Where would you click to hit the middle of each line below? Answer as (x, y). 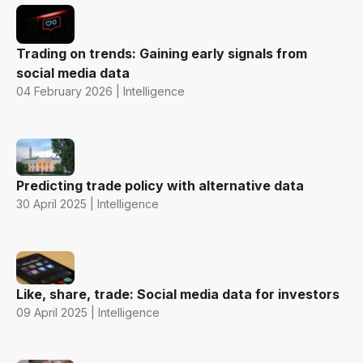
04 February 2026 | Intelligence (100, 92)
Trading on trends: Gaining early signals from (162, 54)
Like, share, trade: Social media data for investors (178, 294)
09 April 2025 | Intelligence (88, 312)
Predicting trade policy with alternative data (160, 186)
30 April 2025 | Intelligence (88, 204)
